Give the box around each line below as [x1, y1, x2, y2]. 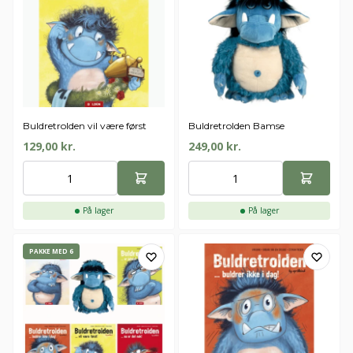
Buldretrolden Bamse [188, 120, 284, 132]
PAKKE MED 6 [29, 247, 73, 255]
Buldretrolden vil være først [23, 120, 147, 132]
